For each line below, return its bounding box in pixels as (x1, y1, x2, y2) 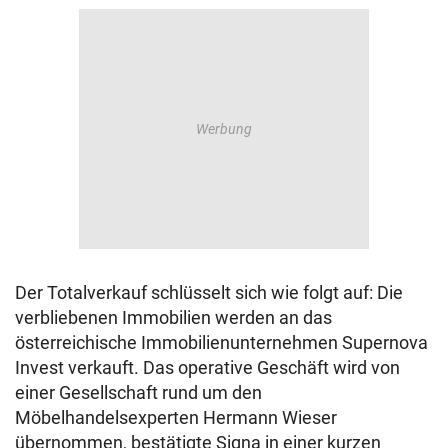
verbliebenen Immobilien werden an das (15, 307, 332, 329)
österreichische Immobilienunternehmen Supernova (15, 332, 428, 354)
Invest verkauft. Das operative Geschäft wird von (15, 357, 400, 379)
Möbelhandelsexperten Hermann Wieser (15, 407, 337, 429)
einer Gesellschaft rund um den (15, 382, 262, 404)
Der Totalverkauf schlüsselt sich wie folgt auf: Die (15, 282, 403, 304)
